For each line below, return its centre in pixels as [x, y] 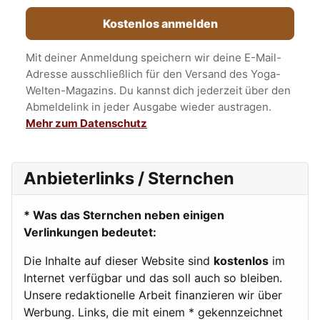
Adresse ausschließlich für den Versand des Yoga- [153, 74]
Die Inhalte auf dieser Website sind [119, 260]
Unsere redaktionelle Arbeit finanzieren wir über [153, 295]
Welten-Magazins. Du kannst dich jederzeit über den [158, 90]
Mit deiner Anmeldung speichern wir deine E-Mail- [154, 57]
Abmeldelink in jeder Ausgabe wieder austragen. [149, 106]
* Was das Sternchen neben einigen [124, 215]
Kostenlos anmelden [160, 24]
